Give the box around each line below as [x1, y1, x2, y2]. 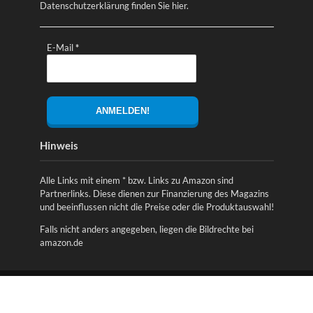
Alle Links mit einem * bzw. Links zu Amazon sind [39, 174, 233, 186]
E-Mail [46, 41, 75, 53]
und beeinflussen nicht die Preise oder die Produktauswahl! [39, 201, 274, 212]
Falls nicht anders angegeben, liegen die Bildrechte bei [39, 224, 254, 235]
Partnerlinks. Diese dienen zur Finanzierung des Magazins [39, 187, 269, 199]
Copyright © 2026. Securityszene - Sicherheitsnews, [49, 275, 257, 286]
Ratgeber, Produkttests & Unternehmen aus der [58, 290, 248, 301]
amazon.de [39, 237, 83, 249]
